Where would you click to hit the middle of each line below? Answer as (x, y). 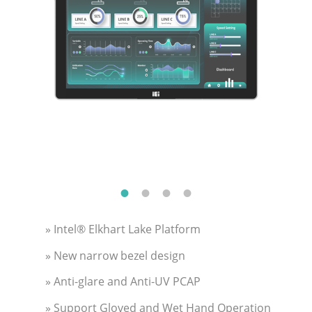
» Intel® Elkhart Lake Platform (123, 229)
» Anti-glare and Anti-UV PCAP (123, 282)
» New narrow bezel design (115, 255)
